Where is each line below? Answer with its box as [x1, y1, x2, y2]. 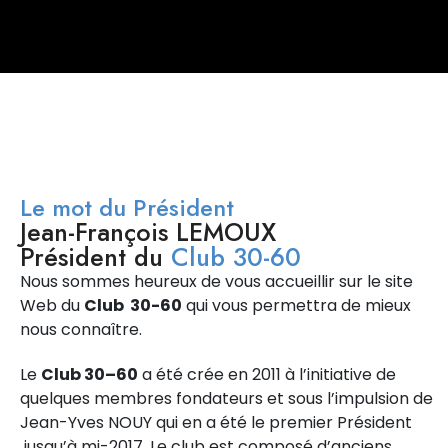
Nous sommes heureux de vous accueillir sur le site [20, 270, 413, 293]
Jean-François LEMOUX [20, 214, 276, 250]
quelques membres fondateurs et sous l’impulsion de [20, 386, 433, 410]
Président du [20, 239, 171, 275]
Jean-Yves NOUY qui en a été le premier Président [20, 410, 412, 434]
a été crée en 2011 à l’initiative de [138, 362, 396, 386]
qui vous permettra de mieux [182, 294, 411, 317]
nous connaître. [20, 318, 142, 341]
